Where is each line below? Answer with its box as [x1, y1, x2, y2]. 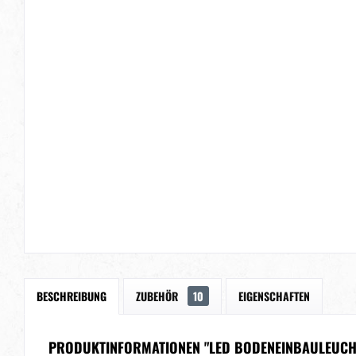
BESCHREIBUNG [37, 288, 106, 304]
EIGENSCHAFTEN [238, 288, 310, 304]
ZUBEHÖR [136, 288, 181, 304]
